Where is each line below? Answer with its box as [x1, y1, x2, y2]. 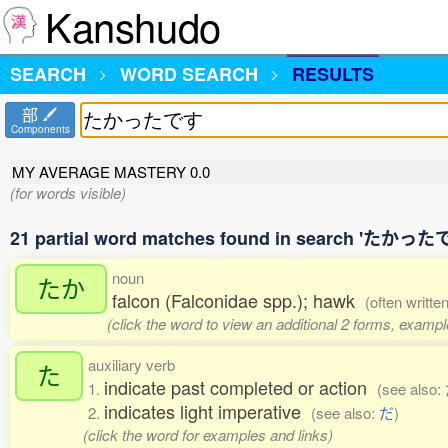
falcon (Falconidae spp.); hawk [112, 287, 365, 313]
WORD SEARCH [120, 61, 258, 87]
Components [10, 122, 70, 136]
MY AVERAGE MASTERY [12, 161, 190, 182]
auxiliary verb [88, 354, 175, 375]
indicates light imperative [104, 398, 311, 424]
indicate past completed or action [104, 374, 377, 400]
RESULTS [292, 61, 374, 87]
